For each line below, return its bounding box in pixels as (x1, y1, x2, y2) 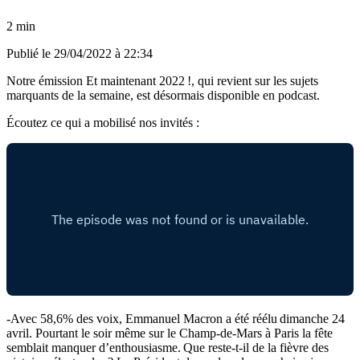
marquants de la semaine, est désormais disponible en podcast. (6, 88, 322, 102)
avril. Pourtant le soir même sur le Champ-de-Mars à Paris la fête (6, 325, 333, 340)
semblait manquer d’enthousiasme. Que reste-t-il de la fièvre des (6, 340, 329, 354)
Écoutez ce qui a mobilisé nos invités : (6, 115, 199, 129)
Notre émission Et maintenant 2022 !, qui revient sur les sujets (6, 73, 318, 88)
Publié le (6, 46, 54, 60)
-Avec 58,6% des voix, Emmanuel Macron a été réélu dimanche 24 (6, 311, 345, 325)
